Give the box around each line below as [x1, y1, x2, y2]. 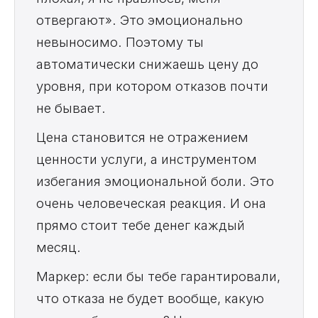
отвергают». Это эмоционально [36, 12, 243, 28]
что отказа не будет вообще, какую [36, 290, 264, 307]
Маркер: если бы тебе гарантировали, [36, 268, 280, 285]
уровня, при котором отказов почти [36, 78, 268, 94]
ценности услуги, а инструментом [36, 151, 257, 168]
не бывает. [36, 100, 106, 116]
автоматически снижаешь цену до [36, 56, 258, 72]
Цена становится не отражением [36, 129, 248, 146]
